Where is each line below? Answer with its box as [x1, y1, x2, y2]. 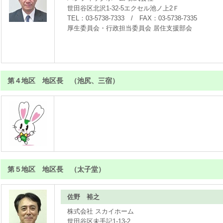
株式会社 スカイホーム [67, 208, 134, 215]
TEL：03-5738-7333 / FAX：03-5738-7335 [67, 14, 198, 22]
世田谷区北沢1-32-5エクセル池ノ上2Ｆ [67, 4, 180, 12]
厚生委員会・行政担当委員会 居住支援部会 [67, 24, 193, 32]
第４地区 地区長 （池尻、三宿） [7, 77, 119, 85]
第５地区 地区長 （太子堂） [7, 165, 105, 173]
